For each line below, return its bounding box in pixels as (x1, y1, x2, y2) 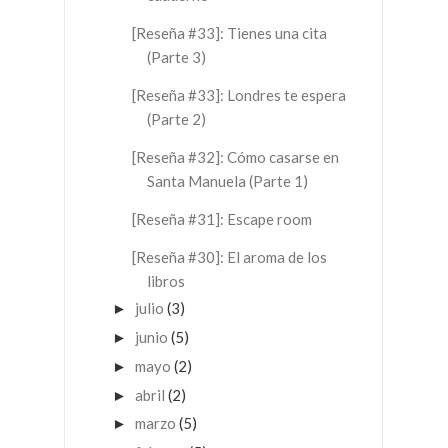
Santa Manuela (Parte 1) (146, 171, 308, 190)
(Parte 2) (146, 109, 206, 128)
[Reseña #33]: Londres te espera (131, 85, 346, 104)
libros (146, 271, 185, 290)
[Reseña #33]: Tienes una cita (131, 23, 327, 42)
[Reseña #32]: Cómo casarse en (131, 147, 339, 166)
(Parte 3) (146, 47, 206, 66)
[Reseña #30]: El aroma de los (131, 247, 327, 266)
